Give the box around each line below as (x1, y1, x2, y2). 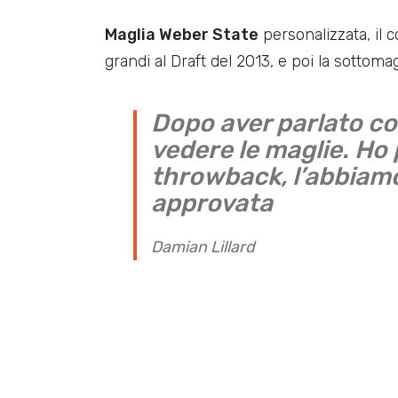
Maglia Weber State (105, 25, 259, 45)
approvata (151, 188, 273, 219)
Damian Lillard (151, 237, 255, 258)
